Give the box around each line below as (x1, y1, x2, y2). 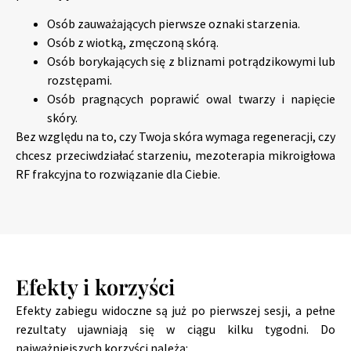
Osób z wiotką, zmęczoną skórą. (47, 34, 219, 51)
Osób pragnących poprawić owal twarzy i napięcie (47, 91, 335, 107)
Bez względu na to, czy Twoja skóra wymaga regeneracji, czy (16, 128, 335, 145)
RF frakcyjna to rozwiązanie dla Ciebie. (16, 166, 220, 183)
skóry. (47, 110, 78, 126)
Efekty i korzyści (16, 272, 175, 301)
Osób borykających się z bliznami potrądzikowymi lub (47, 53, 335, 70)
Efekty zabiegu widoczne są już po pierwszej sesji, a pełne (16, 302, 335, 318)
